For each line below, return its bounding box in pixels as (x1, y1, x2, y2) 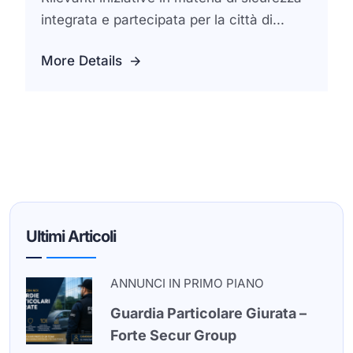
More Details (41, 53, 122, 69)
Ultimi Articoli (26, 227, 116, 246)
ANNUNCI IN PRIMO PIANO (110, 275, 264, 291)
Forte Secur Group (110, 327, 236, 344)
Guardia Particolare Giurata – (110, 305, 307, 322)
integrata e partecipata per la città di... (41, 12, 284, 28)
